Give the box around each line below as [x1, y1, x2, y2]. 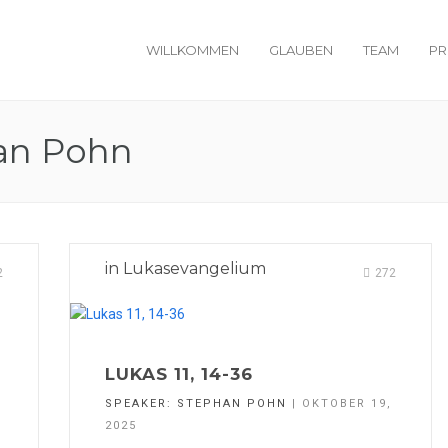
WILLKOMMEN [146, 42, 239, 58]
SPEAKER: [105, 397, 177, 411]
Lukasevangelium [123, 259, 266, 278]
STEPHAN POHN [177, 397, 287, 411]
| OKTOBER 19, [287, 397, 392, 411]
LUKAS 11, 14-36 [105, 364, 253, 385]
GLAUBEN [269, 42, 333, 58]
